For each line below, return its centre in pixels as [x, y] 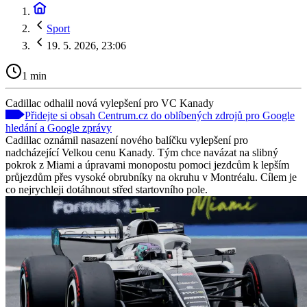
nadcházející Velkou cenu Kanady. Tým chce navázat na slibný [142, 152]
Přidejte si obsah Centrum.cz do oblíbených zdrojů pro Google [160, 115]
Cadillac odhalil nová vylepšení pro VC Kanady [110, 103]
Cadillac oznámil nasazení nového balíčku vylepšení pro [127, 140]
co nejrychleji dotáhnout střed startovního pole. [107, 189]
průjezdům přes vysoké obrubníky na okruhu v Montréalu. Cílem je [151, 177]
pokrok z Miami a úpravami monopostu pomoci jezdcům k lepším [147, 164]
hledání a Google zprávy [59, 127]
